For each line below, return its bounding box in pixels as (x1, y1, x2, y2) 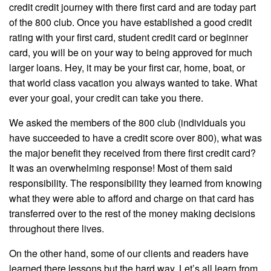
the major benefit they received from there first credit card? (9, 146, 256, 160)
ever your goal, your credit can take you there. (9, 91, 203, 105)
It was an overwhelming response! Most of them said (9, 161, 232, 175)
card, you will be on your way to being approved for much (9, 45, 252, 60)
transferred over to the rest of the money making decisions (9, 206, 255, 221)
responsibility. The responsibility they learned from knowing (9, 176, 262, 191)
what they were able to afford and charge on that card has (9, 191, 254, 206)
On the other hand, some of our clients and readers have (9, 246, 249, 261)
